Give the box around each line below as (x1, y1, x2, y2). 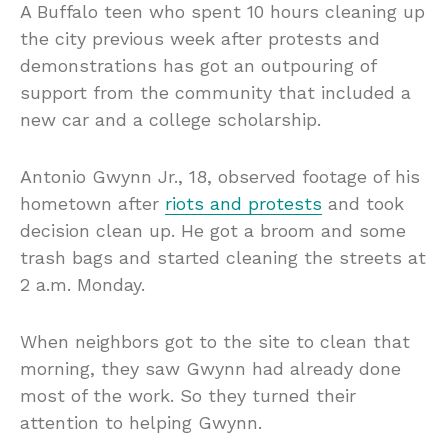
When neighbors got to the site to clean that (20, 331, 410, 353)
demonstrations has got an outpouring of (20, 55, 376, 77)
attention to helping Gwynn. (20, 412, 262, 434)
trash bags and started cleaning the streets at (20, 247, 426, 269)
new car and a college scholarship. (20, 109, 321, 131)
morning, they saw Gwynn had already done (20, 358, 401, 380)
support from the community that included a (20, 82, 411, 104)
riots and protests (165, 193, 322, 215)
